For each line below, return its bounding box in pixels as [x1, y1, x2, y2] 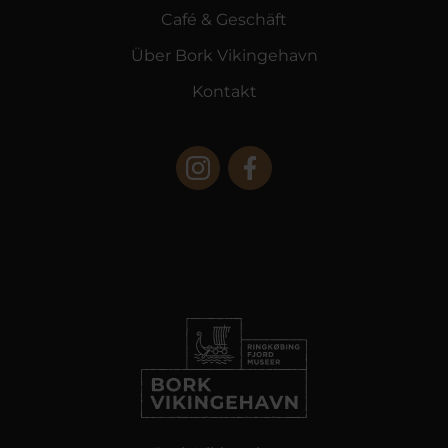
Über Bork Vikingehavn [130, 46, 318, 65]
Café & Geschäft [161, 10, 287, 29]
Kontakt [191, 82, 257, 101]
